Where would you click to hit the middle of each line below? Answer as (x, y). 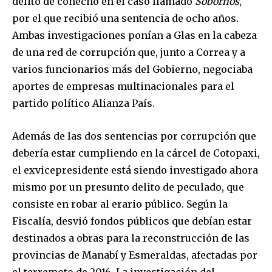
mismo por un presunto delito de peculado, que (128, 187)
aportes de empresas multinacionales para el (123, 86)
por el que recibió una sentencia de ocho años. (125, 18)
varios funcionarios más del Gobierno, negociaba (132, 69)
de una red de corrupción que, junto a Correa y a (129, 52)
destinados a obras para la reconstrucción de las (131, 238)
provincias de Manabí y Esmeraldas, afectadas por (135, 255)
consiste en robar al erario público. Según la (120, 204)
